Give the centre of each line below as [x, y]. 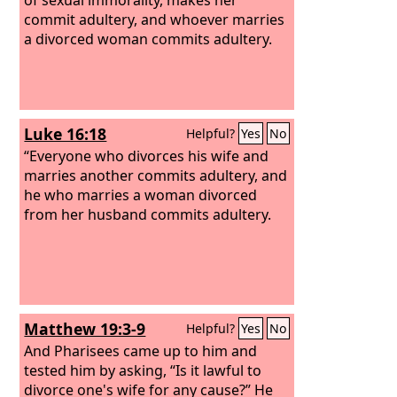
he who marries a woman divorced [141, 195]
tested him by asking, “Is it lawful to [143, 370]
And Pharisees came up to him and [141, 350]
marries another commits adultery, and [156, 175]
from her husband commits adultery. [148, 214]
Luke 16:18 [66, 134]
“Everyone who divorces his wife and [147, 156]
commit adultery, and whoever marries [155, 19]
